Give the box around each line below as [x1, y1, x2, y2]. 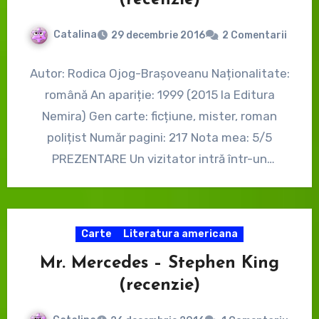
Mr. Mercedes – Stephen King [40, 254, 279, 272]
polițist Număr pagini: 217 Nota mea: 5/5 [47, 130, 272, 145]
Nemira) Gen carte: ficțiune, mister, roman [42, 108, 277, 123]
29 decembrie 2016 [111, 28, 205, 41]
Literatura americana [123, 227, 238, 240]
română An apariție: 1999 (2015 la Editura [44, 87, 275, 102]
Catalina [53, 28, 97, 41]
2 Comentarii [222, 28, 287, 41]
